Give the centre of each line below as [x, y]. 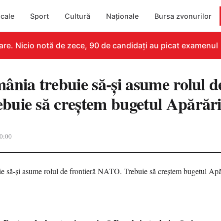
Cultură [78, 16]
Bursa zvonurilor [183, 16]
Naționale [123, 16]
